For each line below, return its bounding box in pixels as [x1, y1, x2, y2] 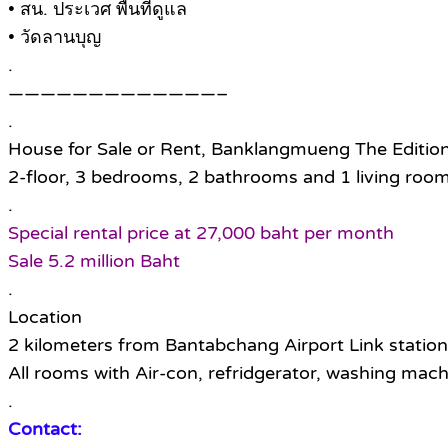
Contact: [8, 418, 82, 441]
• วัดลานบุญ [8, 26, 101, 49]
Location [8, 306, 82, 329]
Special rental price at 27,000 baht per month [8, 222, 394, 245]
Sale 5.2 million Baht [8, 250, 180, 273]
